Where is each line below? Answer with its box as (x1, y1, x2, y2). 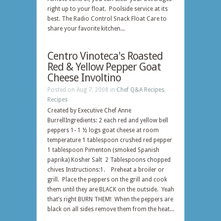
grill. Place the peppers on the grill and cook (47, 176, 167, 183)
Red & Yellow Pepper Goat (47, 61, 161, 73)
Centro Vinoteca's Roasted (47, 50, 163, 62)
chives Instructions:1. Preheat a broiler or (47, 166, 164, 173)
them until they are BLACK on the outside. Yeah (47, 186, 174, 193)
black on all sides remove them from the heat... (47, 206, 174, 213)
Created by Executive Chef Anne (47, 107, 131, 114)
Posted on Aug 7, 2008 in (47, 86, 116, 93)
